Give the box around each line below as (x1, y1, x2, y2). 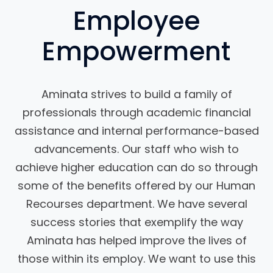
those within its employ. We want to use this (17, 251, 256, 267)
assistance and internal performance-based (14, 123, 259, 139)
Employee (73, 3, 200, 40)
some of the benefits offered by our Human (18, 178, 255, 194)
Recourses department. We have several (26, 196, 247, 212)
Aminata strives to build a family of (41, 87, 232, 102)
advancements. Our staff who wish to (34, 141, 239, 157)
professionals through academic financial (22, 105, 251, 121)
